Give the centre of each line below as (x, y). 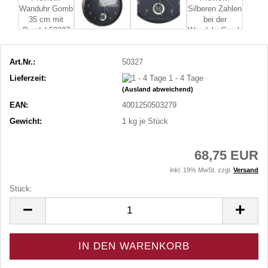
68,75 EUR (226, 155)
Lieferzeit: (28, 78)
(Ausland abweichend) (158, 89)
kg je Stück (147, 121)
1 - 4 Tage (186, 78)
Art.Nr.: (22, 62)
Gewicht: (26, 121)
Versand (246, 170)
